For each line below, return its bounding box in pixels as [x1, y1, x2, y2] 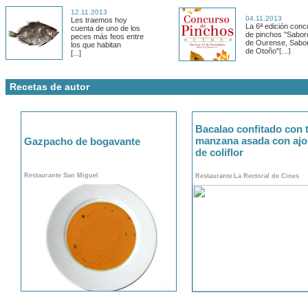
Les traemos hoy [71, 16, 127, 24]
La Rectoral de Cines [234, 173, 299, 179]
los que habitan [71, 41, 121, 49]
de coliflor [195, 146, 243, 158]
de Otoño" [245, 47, 279, 55]
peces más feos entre [71, 32, 144, 41]
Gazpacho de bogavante [24, 135, 140, 147]
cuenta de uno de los [71, 24, 140, 32]
